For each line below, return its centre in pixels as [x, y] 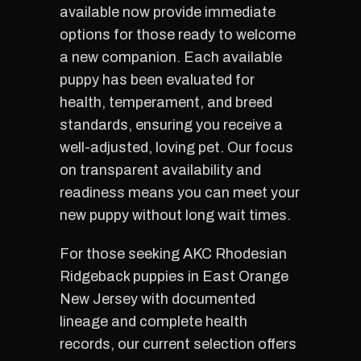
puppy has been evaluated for [157, 80]
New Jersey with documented [158, 299]
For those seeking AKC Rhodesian [173, 254]
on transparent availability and [160, 170]
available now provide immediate [168, 12]
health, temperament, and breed [166, 102]
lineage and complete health [154, 322]
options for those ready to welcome [178, 35]
